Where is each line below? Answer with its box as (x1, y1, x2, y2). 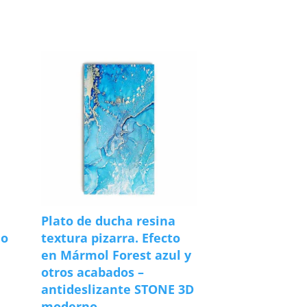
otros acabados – (41, 263, 145, 280)
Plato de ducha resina (41, 212, 176, 229)
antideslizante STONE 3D (41, 280, 195, 297)
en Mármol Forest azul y (41, 246, 192, 263)
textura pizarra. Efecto (41, 229, 181, 246)
